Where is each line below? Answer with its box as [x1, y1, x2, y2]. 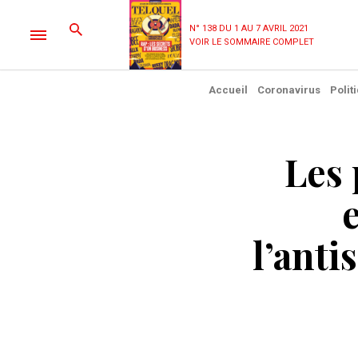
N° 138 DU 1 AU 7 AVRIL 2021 [189, 22, 308, 34]
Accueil [208, 84, 248, 96]
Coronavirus [257, 84, 320, 96]
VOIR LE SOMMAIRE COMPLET [189, 36, 314, 47]
